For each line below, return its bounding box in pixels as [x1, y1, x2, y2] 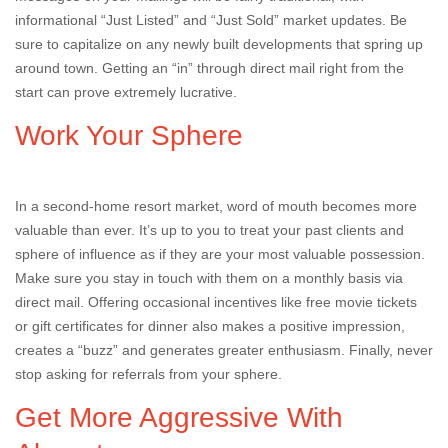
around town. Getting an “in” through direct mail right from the [15, 60, 404, 76]
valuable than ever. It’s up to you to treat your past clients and [15, 222, 404, 238]
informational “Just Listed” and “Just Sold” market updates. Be [15, 12, 407, 28]
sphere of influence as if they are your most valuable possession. [15, 246, 425, 262]
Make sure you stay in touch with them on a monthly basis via [15, 270, 403, 286]
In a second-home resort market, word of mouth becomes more [15, 198, 417, 214]
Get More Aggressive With [15, 402, 343, 433]
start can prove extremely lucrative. [15, 84, 237, 100]
